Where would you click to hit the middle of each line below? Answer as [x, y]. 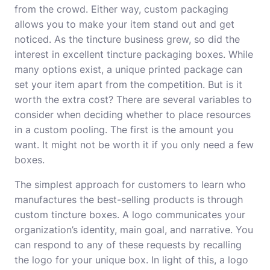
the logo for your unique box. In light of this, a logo [131, 260]
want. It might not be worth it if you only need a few [134, 145]
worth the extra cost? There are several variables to [133, 99]
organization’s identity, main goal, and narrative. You [134, 230]
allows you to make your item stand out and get [124, 24]
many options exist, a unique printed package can [128, 69]
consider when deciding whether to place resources [133, 115]
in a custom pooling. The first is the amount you [124, 130]
